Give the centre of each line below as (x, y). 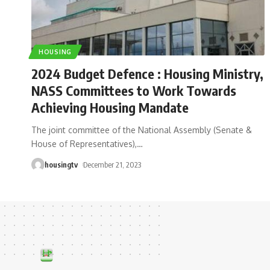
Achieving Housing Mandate (110, 107)
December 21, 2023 (112, 164)
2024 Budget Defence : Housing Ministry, (147, 73)
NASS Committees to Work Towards (134, 90)
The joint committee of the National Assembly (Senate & (142, 130)
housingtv (61, 164)
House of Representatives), (84, 143)
